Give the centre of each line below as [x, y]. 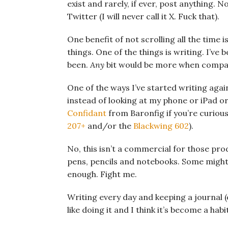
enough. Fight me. [102, 174]
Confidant [87, 113]
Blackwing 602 [161, 126]
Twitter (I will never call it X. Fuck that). [143, 17]
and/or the [109, 126]
